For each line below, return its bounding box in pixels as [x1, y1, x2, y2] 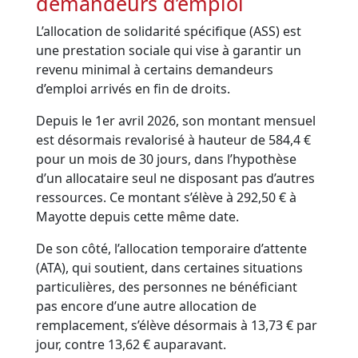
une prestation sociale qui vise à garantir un [36, 42, 302, 60]
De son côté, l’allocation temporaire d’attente [36, 240, 308, 258]
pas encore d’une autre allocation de [36, 297, 257, 316]
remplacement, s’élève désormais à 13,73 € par [36, 316, 318, 335]
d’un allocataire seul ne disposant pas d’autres [36, 169, 316, 188]
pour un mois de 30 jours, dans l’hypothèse [36, 150, 297, 169]
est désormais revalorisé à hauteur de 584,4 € [36, 131, 312, 149]
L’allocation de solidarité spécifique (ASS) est [36, 22, 302, 41]
